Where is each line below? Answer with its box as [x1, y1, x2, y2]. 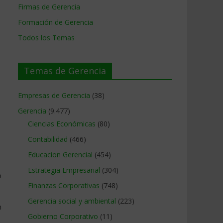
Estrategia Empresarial [28, 165, 100, 175]
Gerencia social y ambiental [28, 196, 116, 206]
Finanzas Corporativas [28, 181, 100, 190]
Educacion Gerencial [28, 150, 93, 159]
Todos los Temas [18, 33, 75, 42]
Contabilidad [28, 134, 68, 144]
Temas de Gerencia [24, 65, 106, 77]
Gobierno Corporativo [28, 212, 98, 221]
